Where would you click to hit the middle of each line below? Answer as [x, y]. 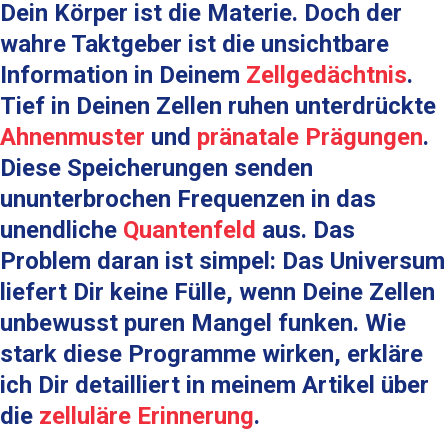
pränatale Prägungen [310, 137]
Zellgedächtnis [326, 75]
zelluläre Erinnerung [146, 416]
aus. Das [305, 230]
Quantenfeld [189, 230]
